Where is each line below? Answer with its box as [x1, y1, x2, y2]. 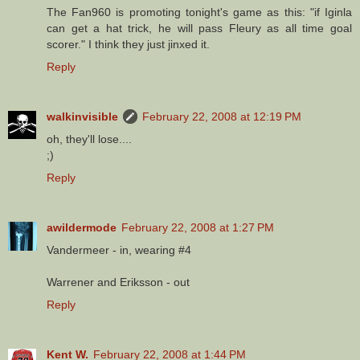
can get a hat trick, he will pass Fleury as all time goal [47, 21, 352, 35]
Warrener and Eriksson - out [47, 275, 190, 288]
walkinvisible [47, 109, 118, 123]
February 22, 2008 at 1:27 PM [121, 220, 274, 234]
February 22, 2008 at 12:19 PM [142, 109, 301, 123]
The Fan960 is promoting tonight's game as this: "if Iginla [47, 5, 352, 18]
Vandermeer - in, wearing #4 [47, 243, 191, 256]
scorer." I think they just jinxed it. [47, 37, 210, 51]
